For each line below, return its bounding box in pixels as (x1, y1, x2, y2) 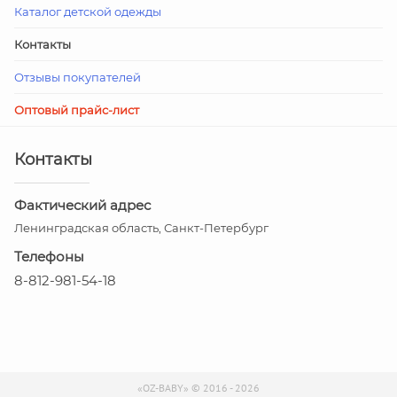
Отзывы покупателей (14, 70, 141, 84)
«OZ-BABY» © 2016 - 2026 (137, 381, 260, 394)
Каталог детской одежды (14, 4, 161, 19)
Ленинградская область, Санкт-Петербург (14, 221, 269, 235)
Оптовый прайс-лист (14, 103, 139, 117)
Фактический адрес (14, 197, 151, 214)
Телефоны (14, 248, 84, 265)
